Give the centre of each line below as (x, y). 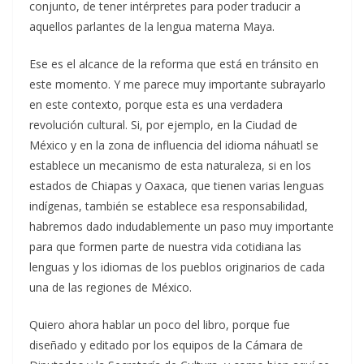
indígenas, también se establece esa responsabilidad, (169, 206)
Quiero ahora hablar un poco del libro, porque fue (160, 325)
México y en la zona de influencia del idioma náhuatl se (174, 145)
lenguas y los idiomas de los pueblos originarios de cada (177, 267)
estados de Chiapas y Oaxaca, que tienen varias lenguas (177, 186)
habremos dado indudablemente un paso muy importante (182, 227)
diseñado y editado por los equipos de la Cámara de (166, 345)
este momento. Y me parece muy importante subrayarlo (178, 84)
